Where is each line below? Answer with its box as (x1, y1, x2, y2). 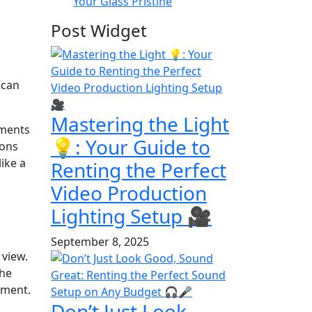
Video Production (51, 179, 207, 206)
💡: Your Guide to (51, 133, 210, 160)
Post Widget (51, 18, 147, 42)
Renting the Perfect (51, 156, 226, 183)
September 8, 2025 (51, 233, 149, 249)
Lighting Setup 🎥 (51, 202, 212, 229)
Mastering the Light (51, 110, 229, 137)
